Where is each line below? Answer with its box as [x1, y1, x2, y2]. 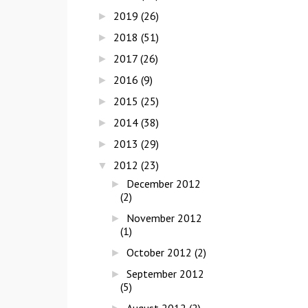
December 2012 [126, 177, 201, 191]
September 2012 [126, 267, 205, 281]
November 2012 [126, 211, 203, 225]
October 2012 [126, 245, 192, 260]
